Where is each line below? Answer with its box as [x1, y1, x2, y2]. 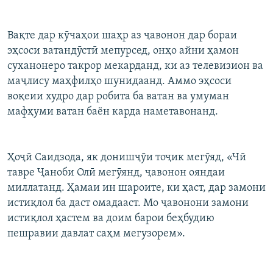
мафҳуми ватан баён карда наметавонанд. [7, 106, 218, 118]
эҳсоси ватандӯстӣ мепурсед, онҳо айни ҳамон [7, 45, 239, 57]
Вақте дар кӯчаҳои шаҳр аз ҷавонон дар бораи [7, 30, 237, 42]
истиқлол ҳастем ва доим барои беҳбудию [7, 213, 214, 225]
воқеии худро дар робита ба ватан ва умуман [7, 91, 229, 103]
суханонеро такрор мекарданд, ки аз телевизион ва [7, 60, 263, 73]
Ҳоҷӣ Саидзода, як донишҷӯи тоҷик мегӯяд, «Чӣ [7, 152, 246, 164]
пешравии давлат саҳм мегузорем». [7, 228, 185, 240]
